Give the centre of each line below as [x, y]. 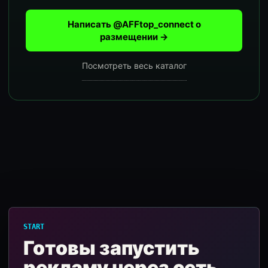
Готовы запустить [112, 248]
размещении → [134, 37]
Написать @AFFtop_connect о [134, 24]
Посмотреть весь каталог [134, 66]
